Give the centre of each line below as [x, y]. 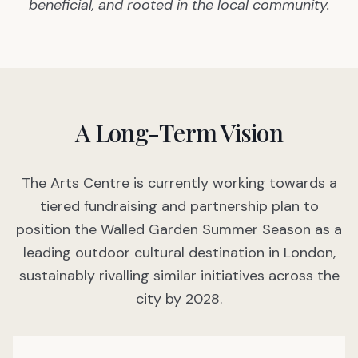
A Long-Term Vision [179, 133]
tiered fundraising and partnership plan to [179, 207]
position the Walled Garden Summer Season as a [179, 230]
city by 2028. [179, 299]
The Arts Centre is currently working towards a [179, 183]
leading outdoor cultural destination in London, [179, 253]
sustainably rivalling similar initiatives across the [179, 276]
